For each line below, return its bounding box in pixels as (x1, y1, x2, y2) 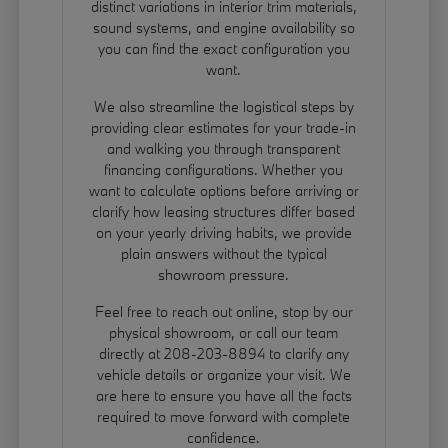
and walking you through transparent (107, 139, 341, 159)
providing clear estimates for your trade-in (91, 118, 357, 138)
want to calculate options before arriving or (88, 181, 359, 201)
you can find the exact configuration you (97, 39, 350, 59)
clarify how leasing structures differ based (92, 202, 356, 222)
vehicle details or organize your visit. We (96, 365, 351, 385)
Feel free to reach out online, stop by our (94, 302, 353, 322)
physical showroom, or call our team (109, 323, 339, 343)
